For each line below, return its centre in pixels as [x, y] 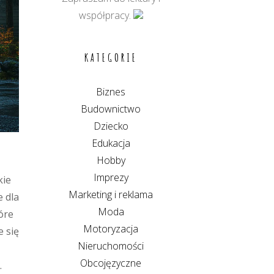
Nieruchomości [111, 246]
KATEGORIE [111, 57]
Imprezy [111, 177]
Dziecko [111, 126]
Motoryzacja [111, 229]
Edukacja [111, 143]
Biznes [111, 92]
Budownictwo [111, 109]
